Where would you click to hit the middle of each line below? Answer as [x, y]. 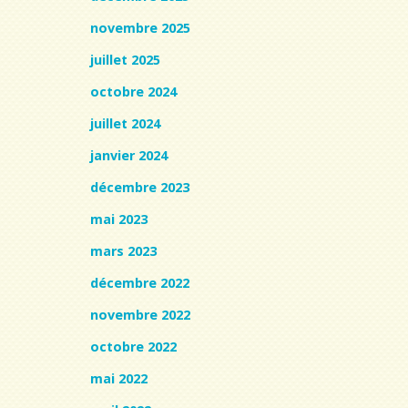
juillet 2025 [125, 59]
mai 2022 [119, 378]
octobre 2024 [133, 91]
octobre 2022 [133, 346]
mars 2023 [123, 250]
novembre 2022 [140, 314]
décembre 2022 [140, 282]
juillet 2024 [125, 123]
